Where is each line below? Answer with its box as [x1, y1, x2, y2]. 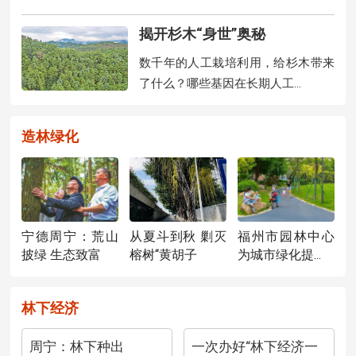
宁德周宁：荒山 [21, 229, 119, 245]
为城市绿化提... [237, 247, 321, 263]
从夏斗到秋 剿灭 [129, 229, 227, 245]
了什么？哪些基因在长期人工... [138, 76, 301, 91]
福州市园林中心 [237, 229, 335, 245]
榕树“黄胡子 [129, 247, 197, 263]
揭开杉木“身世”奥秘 [138, 25, 265, 43]
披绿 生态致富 [21, 247, 101, 263]
